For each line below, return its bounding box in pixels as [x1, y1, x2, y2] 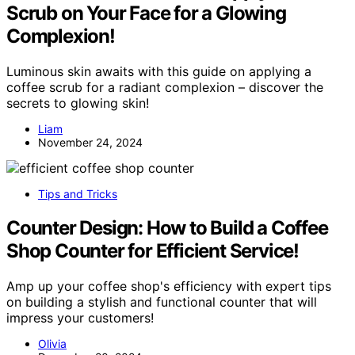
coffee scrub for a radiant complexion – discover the [6, 79, 323, 96]
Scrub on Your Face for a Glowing [6, 2, 286, 25]
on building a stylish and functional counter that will [6, 294, 317, 311]
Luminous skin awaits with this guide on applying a [6, 63, 311, 80]
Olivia [38, 337, 67, 351]
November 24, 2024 [38, 136, 143, 150]
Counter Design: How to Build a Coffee [6, 216, 328, 240]
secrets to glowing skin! [6, 95, 149, 112]
